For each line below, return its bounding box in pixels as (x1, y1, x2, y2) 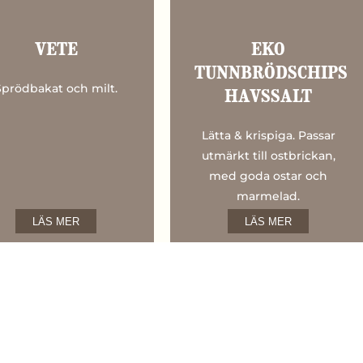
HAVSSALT (224, 88, 313, 108)
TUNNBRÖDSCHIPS (194, 65, 348, 84)
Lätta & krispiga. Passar (201, 128, 335, 143)
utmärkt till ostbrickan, (201, 148, 335, 164)
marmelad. (237, 189, 301, 204)
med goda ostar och (209, 169, 328, 184)
